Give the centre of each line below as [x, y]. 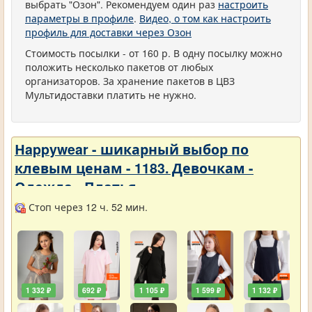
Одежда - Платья [76, 187]
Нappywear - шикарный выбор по [132, 149]
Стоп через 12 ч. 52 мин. [87, 207]
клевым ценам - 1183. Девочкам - [134, 168]
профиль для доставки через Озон [108, 32]
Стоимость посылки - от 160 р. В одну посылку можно [154, 53]
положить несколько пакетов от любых [119, 67]
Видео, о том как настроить [205, 18]
